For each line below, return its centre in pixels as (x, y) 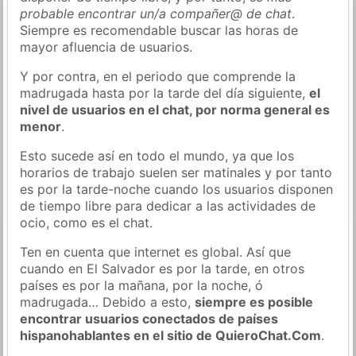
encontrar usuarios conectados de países (149, 318)
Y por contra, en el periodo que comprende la (158, 76)
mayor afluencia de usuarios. (106, 46)
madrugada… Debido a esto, (108, 302)
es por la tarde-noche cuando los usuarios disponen (177, 189)
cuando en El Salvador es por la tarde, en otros (163, 268)
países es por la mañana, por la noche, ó (142, 285)
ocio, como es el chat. (87, 222)
